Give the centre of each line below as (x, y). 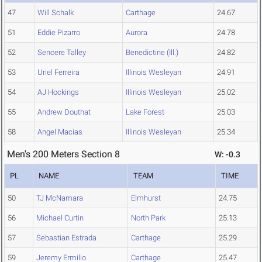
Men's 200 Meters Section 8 (63, 154)
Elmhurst (146, 198)
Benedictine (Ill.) (152, 53)
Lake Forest (145, 112)
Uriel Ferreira (58, 73)
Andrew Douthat (64, 112)
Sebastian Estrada (66, 238)
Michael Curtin (60, 218)
